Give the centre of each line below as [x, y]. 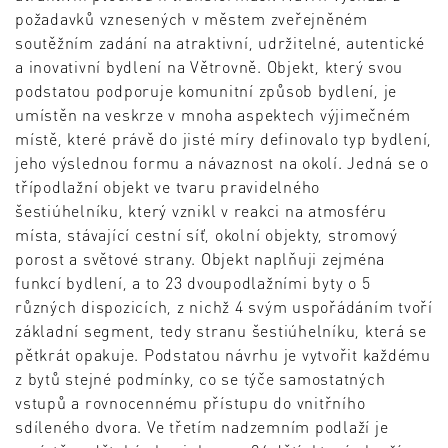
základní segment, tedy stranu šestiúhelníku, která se [221, 331]
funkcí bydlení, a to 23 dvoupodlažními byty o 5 [193, 283]
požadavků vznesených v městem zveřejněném [191, 19]
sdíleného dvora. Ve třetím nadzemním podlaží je [202, 427]
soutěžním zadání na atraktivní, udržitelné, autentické [220, 43]
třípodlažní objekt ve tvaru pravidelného [167, 187]
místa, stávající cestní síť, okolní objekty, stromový [206, 235]
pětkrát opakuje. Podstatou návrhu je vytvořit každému [223, 355]
